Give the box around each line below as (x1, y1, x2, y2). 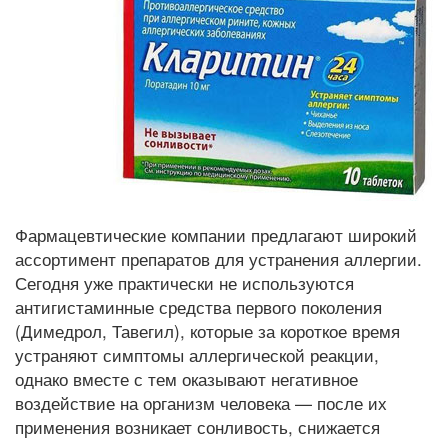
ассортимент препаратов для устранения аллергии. (15, 246, 422, 271)
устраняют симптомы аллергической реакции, (15, 342, 379, 367)
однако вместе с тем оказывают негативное (15, 366, 358, 391)
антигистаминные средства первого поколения (15, 294, 382, 319)
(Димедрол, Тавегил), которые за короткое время (15, 318, 400, 343)
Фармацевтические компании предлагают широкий (15, 222, 417, 247)
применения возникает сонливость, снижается (15, 414, 380, 439)
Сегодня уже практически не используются (15, 270, 354, 295)
